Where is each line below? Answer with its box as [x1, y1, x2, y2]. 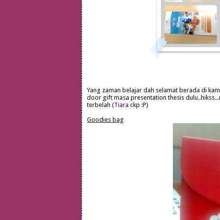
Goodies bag [87, 116, 124, 124]
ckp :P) [129, 101, 148, 109]
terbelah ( [87, 101, 114, 109]
